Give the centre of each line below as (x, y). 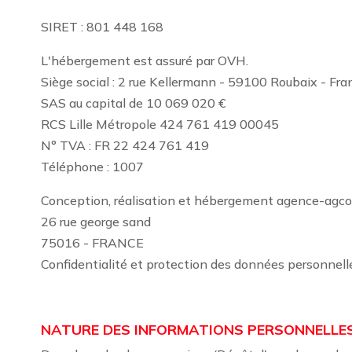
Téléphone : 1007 (92, 167)
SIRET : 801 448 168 (102, 27)
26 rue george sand (96, 222)
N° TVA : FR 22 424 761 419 (125, 145)
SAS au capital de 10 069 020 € (133, 103)
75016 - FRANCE (92, 243)
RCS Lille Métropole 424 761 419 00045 (160, 124)
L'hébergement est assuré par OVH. (146, 60)
